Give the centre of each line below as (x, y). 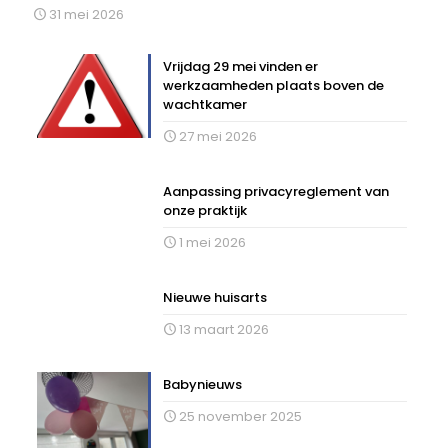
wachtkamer (205, 105)
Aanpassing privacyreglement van (276, 192)
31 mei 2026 (85, 15)
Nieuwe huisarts (215, 298)
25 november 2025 (239, 417)
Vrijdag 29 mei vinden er (241, 67)
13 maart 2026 (223, 330)
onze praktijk (205, 211)
